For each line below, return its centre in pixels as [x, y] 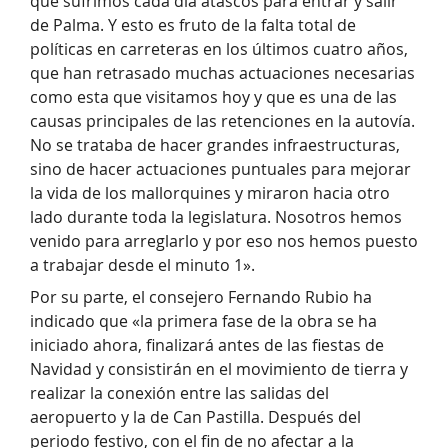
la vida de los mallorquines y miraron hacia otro [210, 193]
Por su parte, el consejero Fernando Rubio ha [201, 297]
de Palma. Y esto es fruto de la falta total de [193, 25]
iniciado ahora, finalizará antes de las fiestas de [207, 345]
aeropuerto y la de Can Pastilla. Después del [195, 417]
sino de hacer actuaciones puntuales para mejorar [220, 169]
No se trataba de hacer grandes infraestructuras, [215, 145]
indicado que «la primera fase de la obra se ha [203, 321]
